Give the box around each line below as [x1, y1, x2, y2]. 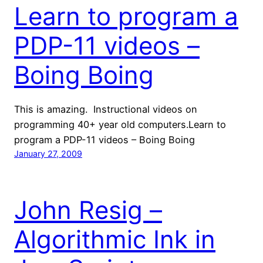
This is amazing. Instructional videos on [14, 103, 197, 115]
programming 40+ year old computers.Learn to [14, 118, 226, 130]
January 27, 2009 [14, 148, 82, 159]
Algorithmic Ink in [14, 224, 215, 254]
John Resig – [14, 194, 162, 225]
